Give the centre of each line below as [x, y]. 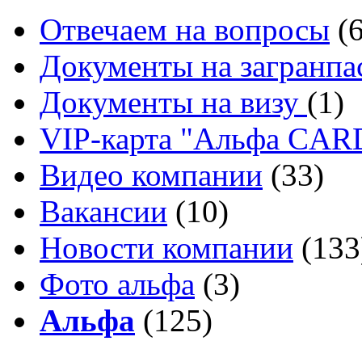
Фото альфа [117, 284]
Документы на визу [173, 103]
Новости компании [166, 248]
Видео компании [151, 175]
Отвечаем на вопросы [185, 30]
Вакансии [103, 212]
